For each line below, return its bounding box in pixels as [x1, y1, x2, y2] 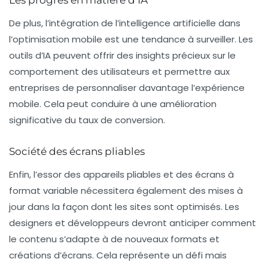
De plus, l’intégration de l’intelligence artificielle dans [9, 16, 240, 29]
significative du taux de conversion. [9, 113, 165, 126]
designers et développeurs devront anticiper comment [9, 216, 256, 229]
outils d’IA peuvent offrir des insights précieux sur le [9, 48, 236, 62]
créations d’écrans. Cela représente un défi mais [9, 248, 227, 261]
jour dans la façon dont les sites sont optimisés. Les [9, 200, 239, 213]
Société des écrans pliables [9, 145, 145, 157]
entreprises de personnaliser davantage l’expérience [9, 81, 245, 94]
